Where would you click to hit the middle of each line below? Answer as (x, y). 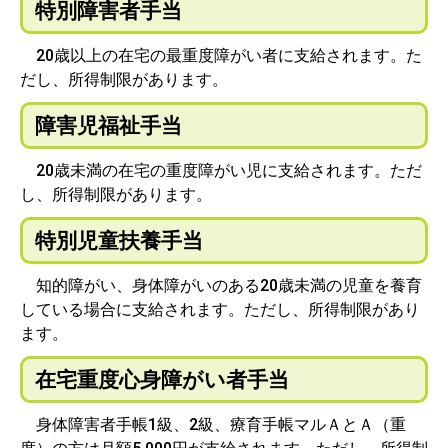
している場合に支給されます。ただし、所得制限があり (220, 309)
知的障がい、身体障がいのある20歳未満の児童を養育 (221, 285)
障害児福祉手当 (108, 126)
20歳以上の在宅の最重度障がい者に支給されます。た (221, 55)
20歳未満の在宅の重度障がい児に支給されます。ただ (221, 170)
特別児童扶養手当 (119, 241)
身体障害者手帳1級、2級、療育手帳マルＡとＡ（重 (213, 424)
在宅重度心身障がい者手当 (162, 380)
